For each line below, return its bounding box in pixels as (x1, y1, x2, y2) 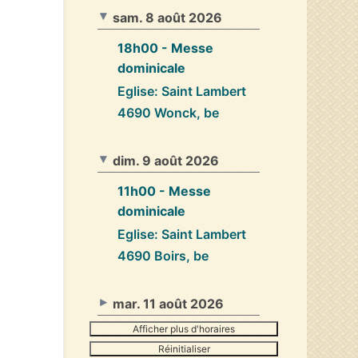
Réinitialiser (157, 342, 210, 355)
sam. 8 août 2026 (113, 9, 222, 26)
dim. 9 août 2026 (113, 152, 219, 169)
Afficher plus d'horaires (133, 322, 235, 335)
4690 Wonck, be (117, 104, 219, 121)
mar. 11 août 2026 (113, 295, 224, 312)
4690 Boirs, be (117, 247, 209, 264)
